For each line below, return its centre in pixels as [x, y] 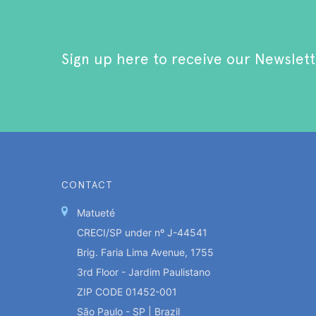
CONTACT [87, 184]
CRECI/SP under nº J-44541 [142, 232]
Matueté [96, 212]
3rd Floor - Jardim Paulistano [143, 272]
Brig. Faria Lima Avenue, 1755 [145, 252]
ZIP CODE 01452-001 [127, 291]
